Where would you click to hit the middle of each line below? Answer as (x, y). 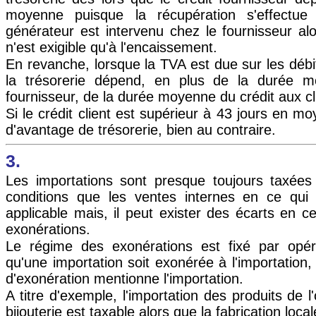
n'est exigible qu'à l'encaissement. (111, 47)
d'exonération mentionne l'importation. (124, 279)
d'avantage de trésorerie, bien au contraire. (141, 130)
